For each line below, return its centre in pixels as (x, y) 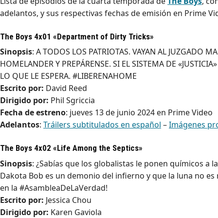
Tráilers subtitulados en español (102, 125)
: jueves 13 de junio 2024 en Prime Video (139, 113)
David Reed (65, 88)
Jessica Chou (68, 200)
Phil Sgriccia (72, 100)
